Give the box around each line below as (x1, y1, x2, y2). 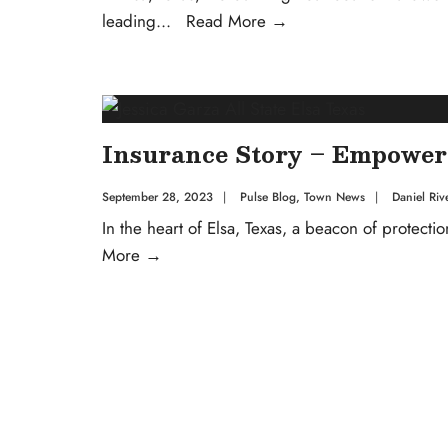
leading (102, 8, 156, 33)
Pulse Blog (240, 187, 296, 206)
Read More (186, 8, 271, 33)
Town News (304, 187, 365, 206)
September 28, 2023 (102, 187, 213, 206)
